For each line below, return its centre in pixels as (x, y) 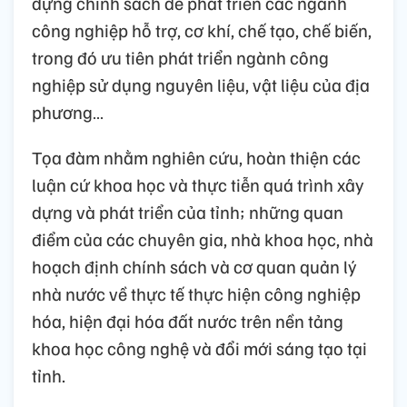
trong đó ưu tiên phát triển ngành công (180, 57)
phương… (68, 111)
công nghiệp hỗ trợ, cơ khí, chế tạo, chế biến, (202, 30)
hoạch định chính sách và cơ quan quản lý (194, 266)
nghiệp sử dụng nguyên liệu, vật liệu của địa (201, 84)
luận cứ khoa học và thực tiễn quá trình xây (198, 184)
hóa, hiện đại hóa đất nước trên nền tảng (188, 320)
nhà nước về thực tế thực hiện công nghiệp (196, 293)
